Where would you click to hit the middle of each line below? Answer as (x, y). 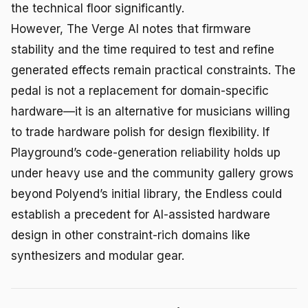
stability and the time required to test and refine (143, 49)
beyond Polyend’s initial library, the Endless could (146, 194)
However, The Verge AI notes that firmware (131, 29)
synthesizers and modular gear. (98, 255)
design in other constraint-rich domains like (131, 235)
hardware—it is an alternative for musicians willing (151, 111)
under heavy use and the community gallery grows (152, 173)
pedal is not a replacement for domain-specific (140, 90)
